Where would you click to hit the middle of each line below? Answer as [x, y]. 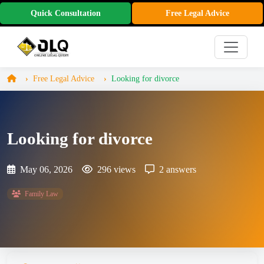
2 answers [176, 170]
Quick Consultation [65, 13]
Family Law [40, 194]
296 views [115, 170]
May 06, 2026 [45, 170]
